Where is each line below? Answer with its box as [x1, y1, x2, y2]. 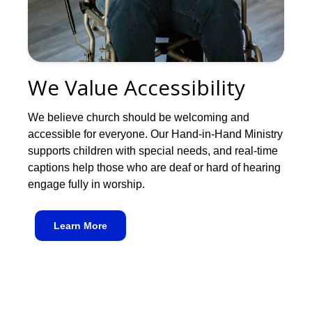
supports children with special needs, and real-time [28, 145, 278, 157]
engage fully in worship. [28, 178, 145, 191]
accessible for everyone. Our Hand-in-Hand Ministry [28, 128, 283, 141]
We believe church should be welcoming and [28, 111, 249, 124]
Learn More [54, 220, 107, 232]
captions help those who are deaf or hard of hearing [28, 162, 281, 174]
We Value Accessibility [28, 73, 245, 102]
